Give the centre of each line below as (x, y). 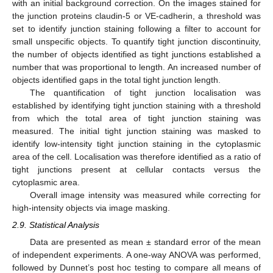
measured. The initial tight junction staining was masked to (136, 131)
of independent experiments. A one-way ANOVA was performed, (136, 255)
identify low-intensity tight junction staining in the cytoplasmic (136, 144)
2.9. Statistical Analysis (56, 225)
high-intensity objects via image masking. (91, 207)
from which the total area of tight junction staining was (136, 118)
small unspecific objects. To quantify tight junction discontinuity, (136, 41)
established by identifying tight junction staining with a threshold (136, 105)
